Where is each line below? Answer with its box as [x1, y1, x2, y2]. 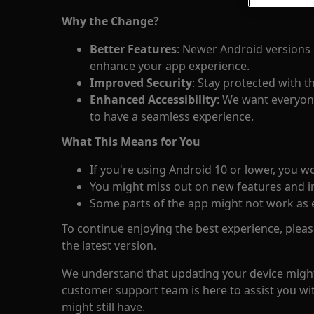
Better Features [90, 41, 177, 57]
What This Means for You [62, 134, 200, 149]
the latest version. [62, 238, 156, 253]
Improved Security [90, 75, 192, 90]
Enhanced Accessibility [90, 92, 217, 107]
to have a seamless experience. [90, 109, 254, 124]
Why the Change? [62, 13, 159, 29]
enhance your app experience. [90, 58, 250, 74]
